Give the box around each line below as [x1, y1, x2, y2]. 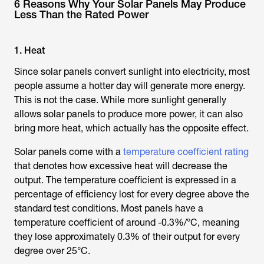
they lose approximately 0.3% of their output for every [14, 231, 240, 242]
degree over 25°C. [14, 245, 90, 256]
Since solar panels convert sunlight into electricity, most [14, 66, 250, 77]
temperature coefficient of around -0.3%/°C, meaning [14, 217, 239, 228]
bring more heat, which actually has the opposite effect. [14, 123, 249, 134]
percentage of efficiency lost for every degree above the [14, 189, 249, 200]
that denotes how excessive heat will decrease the [14, 160, 227, 171]
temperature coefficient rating [123, 146, 249, 157]
